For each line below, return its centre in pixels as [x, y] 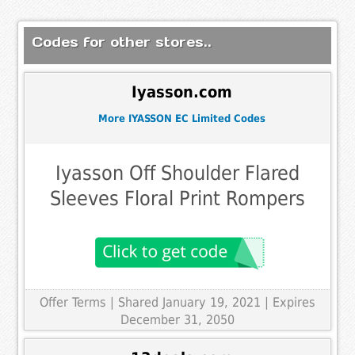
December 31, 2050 [177, 320]
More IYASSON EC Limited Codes [181, 118]
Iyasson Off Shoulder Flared [177, 174]
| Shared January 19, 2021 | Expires [213, 303]
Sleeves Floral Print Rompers [177, 199]
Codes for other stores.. [122, 42]
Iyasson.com [181, 92]
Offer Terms [73, 303]
